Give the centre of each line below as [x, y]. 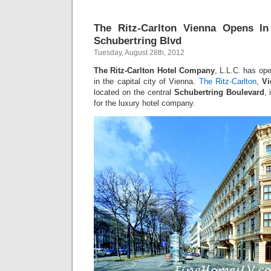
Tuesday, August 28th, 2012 [139, 53]
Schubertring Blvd [138, 41]
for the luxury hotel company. [145, 103]
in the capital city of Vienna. [146, 81]
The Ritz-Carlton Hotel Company [154, 70]
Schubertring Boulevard [219, 92]
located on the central [134, 92]
